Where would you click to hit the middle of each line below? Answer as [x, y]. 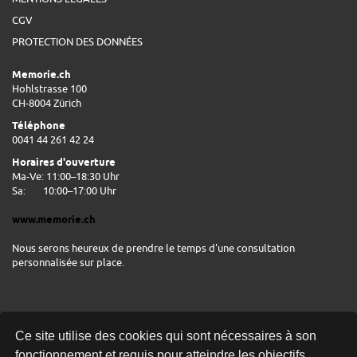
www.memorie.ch [54, 219]
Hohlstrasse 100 [49, 88]
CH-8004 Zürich [48, 102]
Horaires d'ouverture [64, 161]
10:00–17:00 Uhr [80, 190]
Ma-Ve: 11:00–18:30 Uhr [66, 176]
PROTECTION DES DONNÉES [77, 41]
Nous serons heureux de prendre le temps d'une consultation [153, 247]
